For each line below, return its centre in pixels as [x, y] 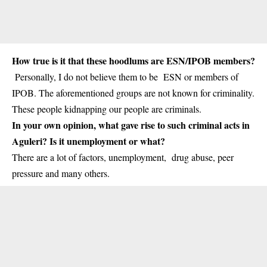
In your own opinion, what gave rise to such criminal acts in [131, 125]
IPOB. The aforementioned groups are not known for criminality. [133, 93]
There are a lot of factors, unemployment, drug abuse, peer [123, 157]
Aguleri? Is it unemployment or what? [89, 141]
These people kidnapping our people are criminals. [107, 109]
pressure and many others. [61, 173]
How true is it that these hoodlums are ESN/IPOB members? [133, 61]
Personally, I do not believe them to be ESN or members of [127, 77]
